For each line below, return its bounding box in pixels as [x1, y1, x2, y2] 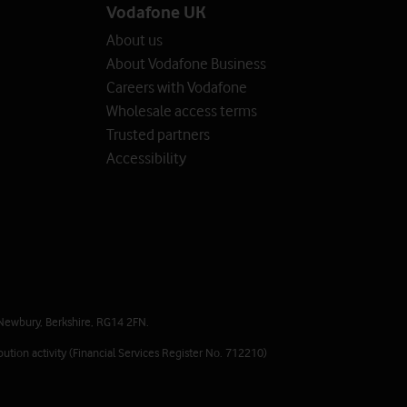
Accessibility [106, 149, 186, 167]
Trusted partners [106, 125, 210, 144]
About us [106, 31, 163, 49]
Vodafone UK [106, 2, 206, 22]
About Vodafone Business [106, 55, 266, 73]
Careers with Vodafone [106, 78, 247, 96]
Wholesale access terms [106, 102, 257, 120]
